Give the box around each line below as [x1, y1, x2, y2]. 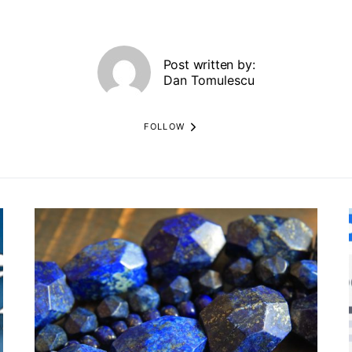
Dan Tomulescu [163, 72, 255, 89]
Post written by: [163, 57, 255, 73]
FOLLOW [144, 120, 185, 132]
